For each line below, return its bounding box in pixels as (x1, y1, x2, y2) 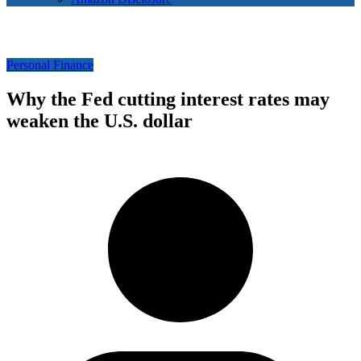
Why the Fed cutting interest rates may (6, 89, 330, 110)
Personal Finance (6, 58, 93, 73)
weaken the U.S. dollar (6, 110, 193, 132)
